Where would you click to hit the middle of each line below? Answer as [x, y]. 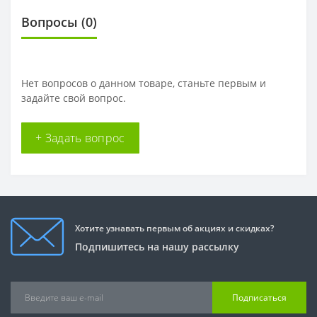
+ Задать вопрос [80, 138]
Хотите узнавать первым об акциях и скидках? [174, 228]
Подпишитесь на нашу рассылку [157, 246]
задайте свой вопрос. [74, 98]
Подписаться [259, 297]
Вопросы [50, 22]
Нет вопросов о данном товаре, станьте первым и [144, 83]
